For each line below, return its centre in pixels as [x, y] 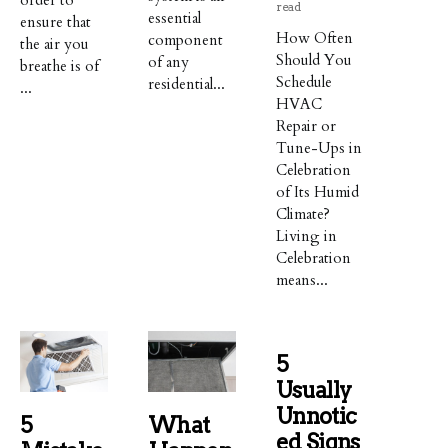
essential [175, 17]
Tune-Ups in [319, 147]
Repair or [306, 125]
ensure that [55, 21]
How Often [315, 37]
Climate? [303, 213]
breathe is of [59, 65]
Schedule [304, 81]
